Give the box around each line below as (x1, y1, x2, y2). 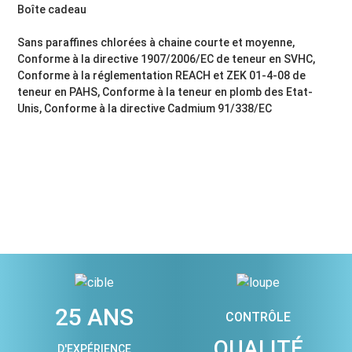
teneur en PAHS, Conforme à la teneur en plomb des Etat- (17, 85, 313, 98)
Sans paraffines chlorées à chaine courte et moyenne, (17, 35, 295, 49)
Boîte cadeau (17, 2, 87, 16)
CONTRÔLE (225, 309, 291, 324)
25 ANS (54, 302, 134, 331)
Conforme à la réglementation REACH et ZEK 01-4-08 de (17, 68, 306, 82)
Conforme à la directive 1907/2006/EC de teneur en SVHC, (17, 52, 316, 65)
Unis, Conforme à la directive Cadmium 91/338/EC (17, 101, 273, 115)
